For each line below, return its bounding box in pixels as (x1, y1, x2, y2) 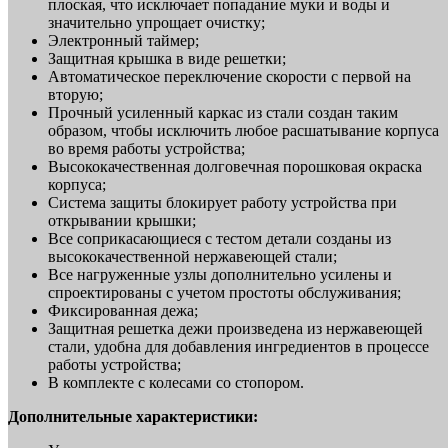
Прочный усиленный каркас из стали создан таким (48, 103, 398, 121)
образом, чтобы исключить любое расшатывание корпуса (48, 121, 439, 139)
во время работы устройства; (48, 139, 245, 157)
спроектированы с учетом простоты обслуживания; (48, 283, 401, 301)
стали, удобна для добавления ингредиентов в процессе (48, 337, 429, 355)
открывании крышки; (48, 211, 196, 229)
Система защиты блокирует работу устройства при (48, 193, 397, 211)
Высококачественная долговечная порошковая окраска (48, 157, 422, 175)
